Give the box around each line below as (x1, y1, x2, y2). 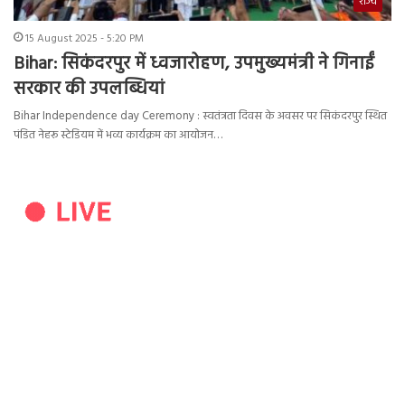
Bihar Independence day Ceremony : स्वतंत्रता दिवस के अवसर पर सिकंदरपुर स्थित (14, 107, 387, 127)
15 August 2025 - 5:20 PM (25, 30, 144, 49)
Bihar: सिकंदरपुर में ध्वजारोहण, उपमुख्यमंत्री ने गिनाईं (14, 50, 374, 80)
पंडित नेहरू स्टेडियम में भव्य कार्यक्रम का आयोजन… (14, 126, 222, 146)
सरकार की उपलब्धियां (14, 75, 165, 105)
